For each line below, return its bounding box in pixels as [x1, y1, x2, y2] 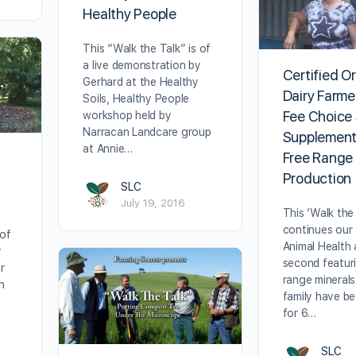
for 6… [282, 306, 317, 319]
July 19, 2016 [121, 197, 186, 210]
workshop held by [83, 109, 172, 122]
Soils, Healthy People [83, 92, 190, 106]
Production [282, 169, 352, 187]
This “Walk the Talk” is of [83, 42, 211, 56]
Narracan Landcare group [83, 126, 211, 139]
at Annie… [83, 142, 133, 156]
